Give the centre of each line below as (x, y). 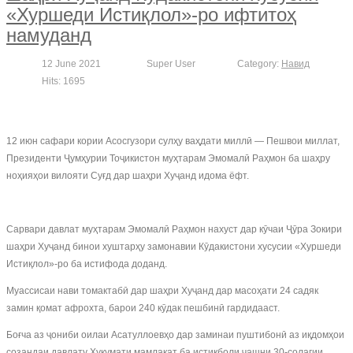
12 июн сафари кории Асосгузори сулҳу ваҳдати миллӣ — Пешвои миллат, (173, 141)
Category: (259, 64)
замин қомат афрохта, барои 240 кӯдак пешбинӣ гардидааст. (143, 308)
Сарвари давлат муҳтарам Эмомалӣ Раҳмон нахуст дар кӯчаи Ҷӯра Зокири (174, 229)
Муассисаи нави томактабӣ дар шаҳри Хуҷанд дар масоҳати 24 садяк (162, 291)
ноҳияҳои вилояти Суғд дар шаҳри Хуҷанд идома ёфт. (128, 176)
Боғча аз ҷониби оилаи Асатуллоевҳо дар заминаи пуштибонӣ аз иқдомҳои (175, 335)
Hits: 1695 (63, 81)
